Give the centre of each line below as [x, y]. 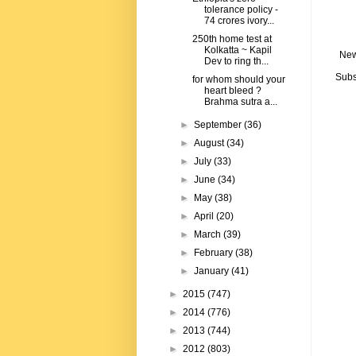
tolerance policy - [241, 10]
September [219, 125]
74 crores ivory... [239, 21]
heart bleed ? [232, 91]
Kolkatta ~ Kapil [238, 50]
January [213, 271]
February [215, 253]
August [211, 143]
